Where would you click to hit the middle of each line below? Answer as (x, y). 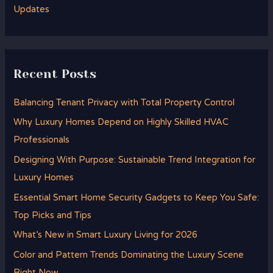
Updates (32, 9)
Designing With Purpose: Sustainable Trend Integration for (135, 160)
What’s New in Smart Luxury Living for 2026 (106, 235)
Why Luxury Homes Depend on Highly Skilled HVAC (121, 122)
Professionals (42, 140)
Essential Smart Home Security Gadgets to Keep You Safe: (136, 197)
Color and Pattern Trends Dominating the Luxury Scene (129, 255)
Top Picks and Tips (53, 215)
